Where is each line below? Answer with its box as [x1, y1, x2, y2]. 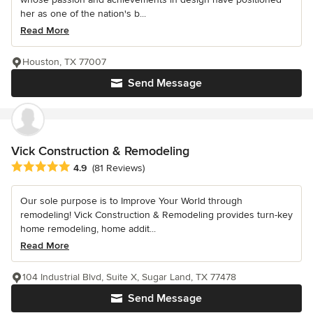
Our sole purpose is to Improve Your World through [20, 194, 242, 207]
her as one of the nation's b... [20, 7, 146, 20]
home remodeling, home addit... [20, 222, 156, 235]
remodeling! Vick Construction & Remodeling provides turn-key [20, 208, 293, 221]
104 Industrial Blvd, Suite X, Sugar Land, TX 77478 [22, 270, 236, 283]
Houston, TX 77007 [22, 55, 106, 68]
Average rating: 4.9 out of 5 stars [10, 159, 169, 174]
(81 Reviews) [92, 161, 145, 174]
